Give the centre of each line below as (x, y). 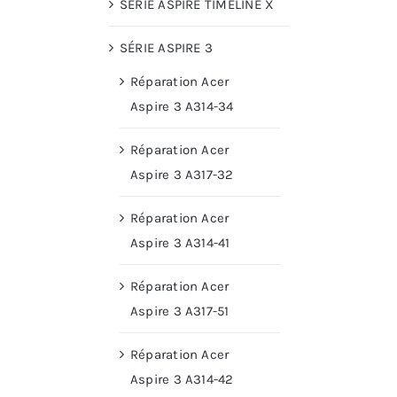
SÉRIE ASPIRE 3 (167, 48)
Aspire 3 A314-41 (180, 243)
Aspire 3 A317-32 (182, 175)
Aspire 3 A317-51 (180, 311)
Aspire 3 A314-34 (182, 107)
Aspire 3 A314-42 (182, 380)
